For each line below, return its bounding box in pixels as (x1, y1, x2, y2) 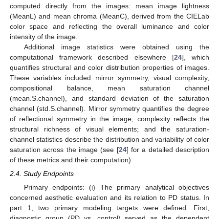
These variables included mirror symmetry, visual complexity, (10, 73, 209, 82)
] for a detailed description (126, 145, 210, 153)
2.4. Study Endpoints (10, 169, 74, 177)
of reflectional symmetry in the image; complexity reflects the (10, 114, 209, 123)
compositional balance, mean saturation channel (10, 84, 209, 92)
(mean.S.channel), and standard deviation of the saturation (10, 94, 209, 102)
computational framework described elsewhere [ (10, 53, 174, 61)
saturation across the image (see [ (10, 145, 119, 153)
